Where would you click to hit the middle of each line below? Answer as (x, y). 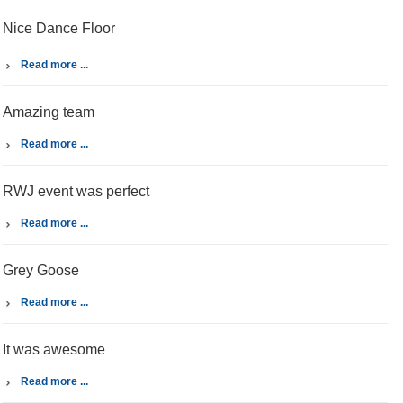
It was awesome (54, 349)
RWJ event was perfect (76, 191)
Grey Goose (41, 270)
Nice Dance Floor (59, 28)
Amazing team (49, 112)
